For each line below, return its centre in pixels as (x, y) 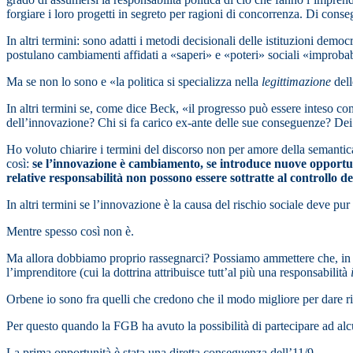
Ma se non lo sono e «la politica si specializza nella (134, 82)
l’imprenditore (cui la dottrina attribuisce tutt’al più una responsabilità (178, 273)
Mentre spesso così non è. (70, 232)
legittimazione (296, 82)
